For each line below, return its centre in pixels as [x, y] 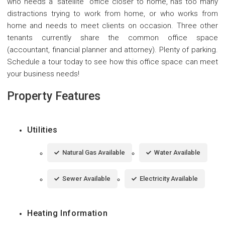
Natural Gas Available [94, 152]
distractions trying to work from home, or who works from [113, 13]
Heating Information [68, 213]
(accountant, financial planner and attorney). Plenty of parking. [113, 49]
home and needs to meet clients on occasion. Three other [113, 25]
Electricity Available [169, 178]
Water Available [177, 152]
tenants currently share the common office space [113, 37]
